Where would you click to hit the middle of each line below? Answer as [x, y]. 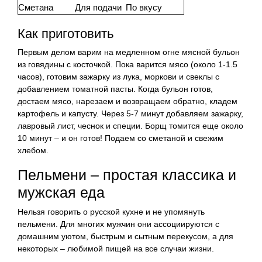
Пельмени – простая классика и [127, 175]
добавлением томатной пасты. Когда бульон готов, [115, 89]
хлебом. [33, 150]
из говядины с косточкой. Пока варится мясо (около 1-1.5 [127, 64]
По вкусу [144, 7]
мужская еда [61, 192]
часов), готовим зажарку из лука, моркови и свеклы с [118, 76]
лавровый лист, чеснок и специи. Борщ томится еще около [130, 125]
